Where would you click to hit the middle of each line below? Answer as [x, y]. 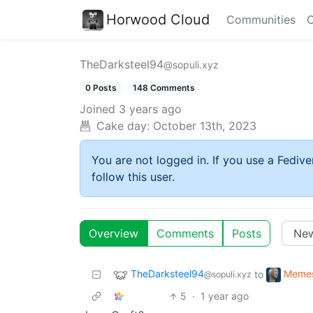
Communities [261, 20]
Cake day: [123, 126]
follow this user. [133, 177]
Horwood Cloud [158, 19]
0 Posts [101, 88]
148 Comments [164, 88]
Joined [97, 109]
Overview [114, 234]
